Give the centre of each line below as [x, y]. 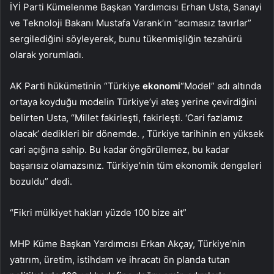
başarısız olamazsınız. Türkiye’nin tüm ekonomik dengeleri [136, 165]
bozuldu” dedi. [41, 181]
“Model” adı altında [221, 86]
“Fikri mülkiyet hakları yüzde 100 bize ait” [98, 212]
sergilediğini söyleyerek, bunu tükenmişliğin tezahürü [126, 39]
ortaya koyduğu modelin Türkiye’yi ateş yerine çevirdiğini [133, 102]
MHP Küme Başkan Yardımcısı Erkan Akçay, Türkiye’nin [128, 243]
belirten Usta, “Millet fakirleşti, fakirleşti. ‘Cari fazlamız [126, 117]
